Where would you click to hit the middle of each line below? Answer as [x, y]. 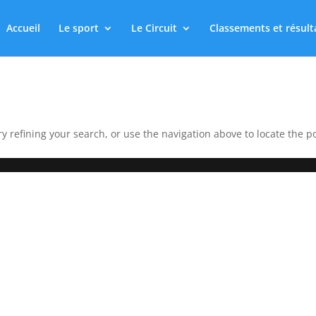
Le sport [78, 28]
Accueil [23, 28]
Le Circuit [154, 28]
